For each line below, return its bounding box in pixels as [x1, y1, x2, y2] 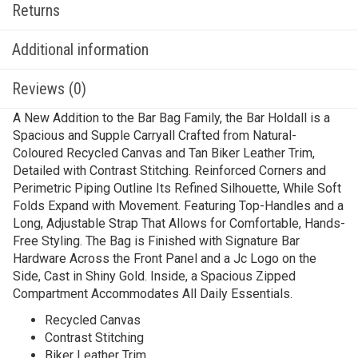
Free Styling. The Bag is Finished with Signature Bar [13, 233, 300, 249]
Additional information [12, 40, 149, 59]
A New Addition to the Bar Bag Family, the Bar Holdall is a [13, 110, 330, 125]
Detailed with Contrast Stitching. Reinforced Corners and [13, 163, 326, 178]
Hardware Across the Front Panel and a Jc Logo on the [13, 251, 316, 266]
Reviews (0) [12, 79, 86, 98]
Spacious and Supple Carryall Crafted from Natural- [13, 128, 296, 143]
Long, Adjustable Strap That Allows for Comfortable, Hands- [13, 216, 345, 231]
